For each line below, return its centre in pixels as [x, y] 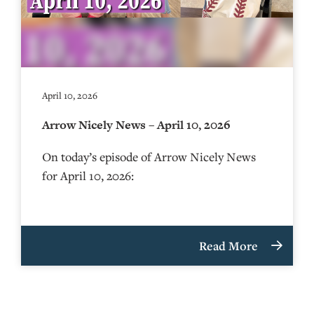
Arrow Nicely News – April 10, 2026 [136, 124]
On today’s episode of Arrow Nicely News [149, 156]
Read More [230, 245]
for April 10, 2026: [88, 175]
